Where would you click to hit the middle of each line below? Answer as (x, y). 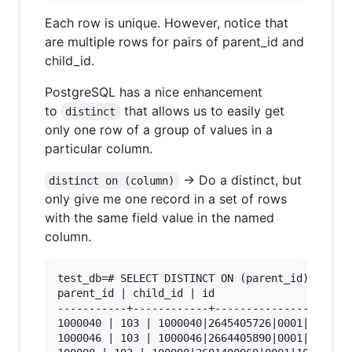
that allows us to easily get (204, 111)
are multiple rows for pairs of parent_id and (174, 42)
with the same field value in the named (159, 218)
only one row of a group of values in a (159, 130)
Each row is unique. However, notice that (167, 23)
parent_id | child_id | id (136, 293)
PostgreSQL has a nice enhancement (154, 92)
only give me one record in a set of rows (166, 199)
